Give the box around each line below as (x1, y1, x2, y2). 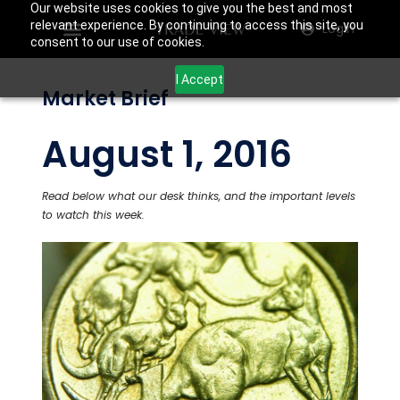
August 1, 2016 (42, 129, 293, 179)
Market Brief (42, 85, 170, 112)
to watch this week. (42, 207, 146, 222)
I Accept (176, 71, 224, 87)
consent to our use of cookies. (29, 35, 204, 49)
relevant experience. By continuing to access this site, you (29, 18, 363, 32)
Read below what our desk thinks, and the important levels (42, 188, 356, 204)
